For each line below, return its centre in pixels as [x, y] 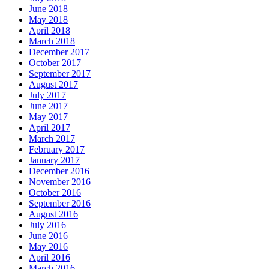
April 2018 [50, 31]
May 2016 [48, 247]
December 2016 [59, 171]
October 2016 [55, 193]
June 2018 [48, 9]
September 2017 [60, 74]
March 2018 [52, 41]
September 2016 [60, 204]
